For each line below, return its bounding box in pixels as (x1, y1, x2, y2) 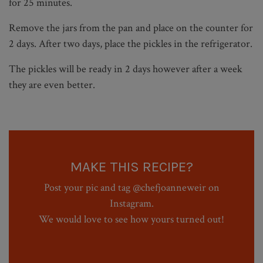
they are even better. (9, 77, 95, 92)
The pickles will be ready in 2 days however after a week (9, 62, 242, 76)
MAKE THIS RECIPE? (70, 158, 193, 175)
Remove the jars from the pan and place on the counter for (9, 21, 253, 35)
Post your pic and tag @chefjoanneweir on (43, 180, 220, 194)
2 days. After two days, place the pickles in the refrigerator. (9, 36, 252, 50)
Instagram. (109, 196, 154, 210)
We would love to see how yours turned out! (39, 212, 224, 226)
